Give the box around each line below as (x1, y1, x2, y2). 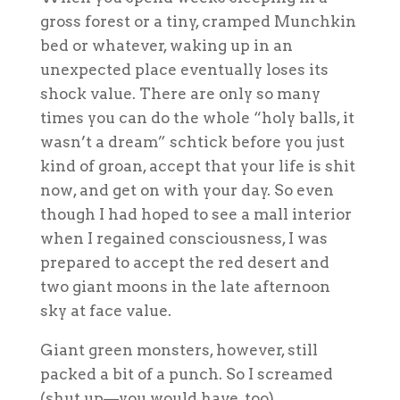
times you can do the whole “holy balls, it (39, 108, 354, 127)
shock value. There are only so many (39, 84, 321, 103)
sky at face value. (39, 301, 171, 320)
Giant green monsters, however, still (39, 340, 318, 359)
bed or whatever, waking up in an (39, 36, 293, 54)
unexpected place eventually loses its (39, 60, 329, 79)
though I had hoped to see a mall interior (39, 204, 352, 223)
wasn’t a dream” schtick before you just (39, 132, 345, 151)
